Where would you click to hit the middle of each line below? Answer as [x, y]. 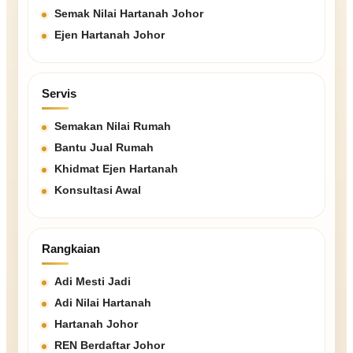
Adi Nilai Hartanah [103, 303]
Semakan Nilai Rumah [113, 126]
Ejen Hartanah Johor [110, 35]
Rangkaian [71, 249]
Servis [59, 94]
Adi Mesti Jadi [93, 282]
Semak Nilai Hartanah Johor [129, 14]
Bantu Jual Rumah [104, 148]
